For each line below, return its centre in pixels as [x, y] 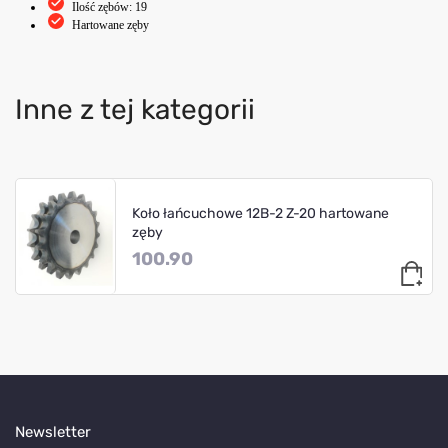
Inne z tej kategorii [135, 110]
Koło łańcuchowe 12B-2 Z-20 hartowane [260, 214]
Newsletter [53, 432]
